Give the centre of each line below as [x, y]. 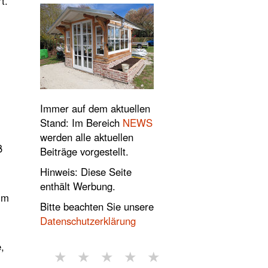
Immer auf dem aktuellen [95, 108]
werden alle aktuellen [87, 137]
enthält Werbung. [78, 186]
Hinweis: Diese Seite [86, 172]
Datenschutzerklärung [88, 221]
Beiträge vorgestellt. [85, 151]
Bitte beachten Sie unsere [97, 206]
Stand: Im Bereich [82, 123]
